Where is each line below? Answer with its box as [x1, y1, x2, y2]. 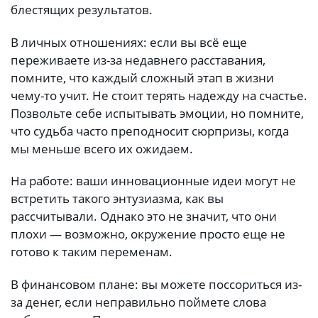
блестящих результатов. [11, 1, 153, 18]
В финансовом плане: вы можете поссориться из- [11, 275, 302, 292]
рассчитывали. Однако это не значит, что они [11, 208, 277, 225]
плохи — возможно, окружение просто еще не [11, 226, 285, 243]
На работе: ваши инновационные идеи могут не [11, 172, 296, 190]
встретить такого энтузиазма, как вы [11, 190, 224, 207]
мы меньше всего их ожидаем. [11, 140, 193, 157]
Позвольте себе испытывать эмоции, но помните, [11, 104, 304, 121]
